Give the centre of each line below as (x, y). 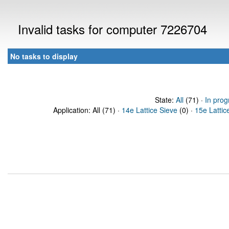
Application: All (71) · (87, 110)
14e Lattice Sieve (150, 110)
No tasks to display (44, 56)
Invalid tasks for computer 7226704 (112, 29)
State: (165, 100)
